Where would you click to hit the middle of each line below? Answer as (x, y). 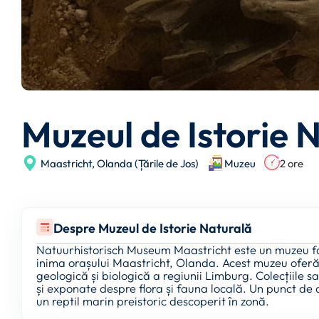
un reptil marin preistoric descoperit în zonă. (153, 301)
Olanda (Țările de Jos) (148, 163)
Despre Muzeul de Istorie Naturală (153, 228)
